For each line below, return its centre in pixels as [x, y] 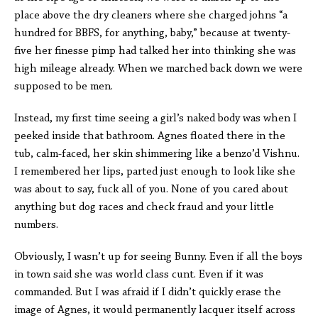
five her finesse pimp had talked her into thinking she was [155, 51]
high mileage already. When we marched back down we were [158, 69]
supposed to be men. [64, 87]
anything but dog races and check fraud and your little [144, 207]
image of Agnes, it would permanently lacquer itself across [155, 310]
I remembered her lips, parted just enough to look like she [155, 172]
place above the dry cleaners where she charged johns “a [151, 16]
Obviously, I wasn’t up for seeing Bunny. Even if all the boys [158, 257]
